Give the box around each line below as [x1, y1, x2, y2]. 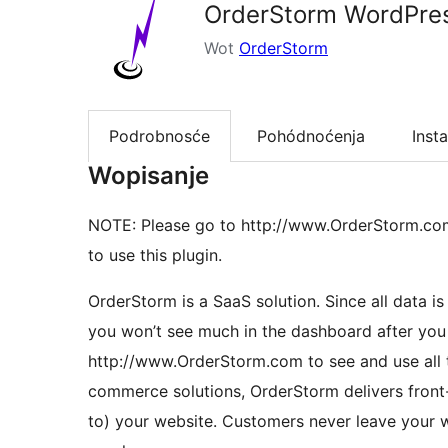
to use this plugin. [88, 245, 222, 266]
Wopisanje [88, 161, 209, 191]
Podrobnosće [109, 126, 210, 147]
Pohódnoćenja [257, 126, 365, 147]
